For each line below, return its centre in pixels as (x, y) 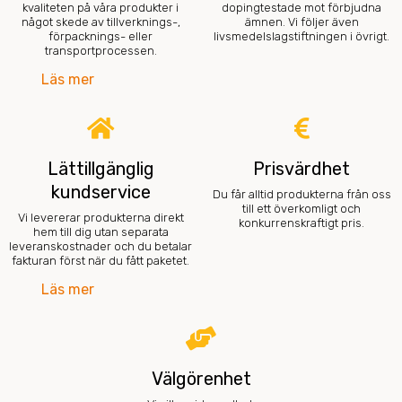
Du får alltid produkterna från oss (301, 195)
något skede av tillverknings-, (100, 22)
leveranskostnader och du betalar (100, 247)
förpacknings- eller (100, 37)
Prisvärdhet (301, 169)
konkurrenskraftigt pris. (301, 223)
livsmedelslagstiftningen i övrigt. (301, 37)
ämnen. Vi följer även (301, 22)
